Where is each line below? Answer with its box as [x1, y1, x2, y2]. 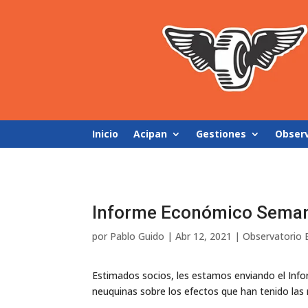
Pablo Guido [110, 229, 165, 243]
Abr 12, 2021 [175, 229, 232, 243]
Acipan [133, 127, 168, 140]
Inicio [92, 127, 119, 140]
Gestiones [196, 127, 247, 140]
